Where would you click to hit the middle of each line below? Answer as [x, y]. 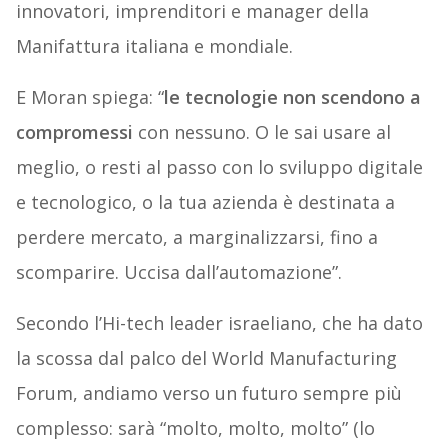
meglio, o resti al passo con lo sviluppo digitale [219, 167]
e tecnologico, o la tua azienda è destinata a [205, 202]
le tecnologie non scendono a [292, 97]
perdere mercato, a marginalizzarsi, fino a [196, 237]
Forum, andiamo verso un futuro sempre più [208, 393]
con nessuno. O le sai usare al [261, 132]
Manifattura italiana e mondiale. [154, 46]
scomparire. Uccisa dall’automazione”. [178, 272]
